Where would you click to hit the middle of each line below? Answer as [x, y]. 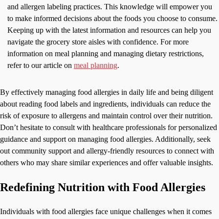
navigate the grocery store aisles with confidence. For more [98, 42]
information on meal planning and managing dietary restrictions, [106, 54]
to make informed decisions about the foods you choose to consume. [112, 19]
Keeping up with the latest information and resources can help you [109, 30]
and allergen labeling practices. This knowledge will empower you [110, 7]
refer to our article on [41, 66]
